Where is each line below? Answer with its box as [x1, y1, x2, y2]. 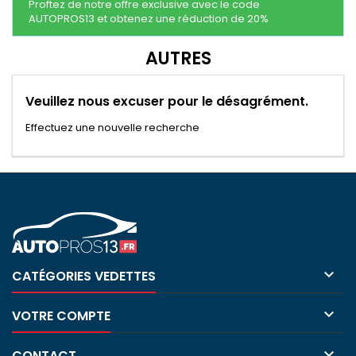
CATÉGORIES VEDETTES [12, 267, 156, 285]
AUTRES [145, 46, 211, 71]
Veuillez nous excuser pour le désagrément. [25, 92, 308, 110]
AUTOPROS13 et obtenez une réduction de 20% [29, 11, 269, 26]
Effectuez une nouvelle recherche [25, 120, 199, 135]
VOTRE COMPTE [12, 307, 110, 325]
